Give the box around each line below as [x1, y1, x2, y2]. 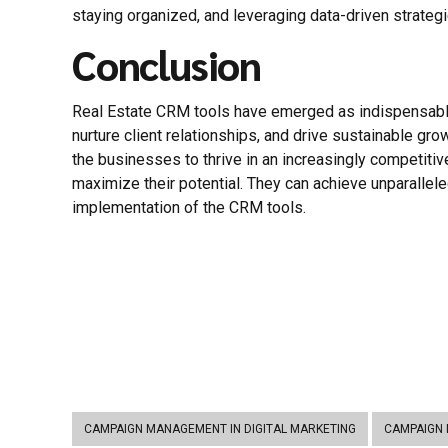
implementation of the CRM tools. [72, 198, 306, 218]
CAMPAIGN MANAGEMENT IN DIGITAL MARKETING [84, 422, 356, 437]
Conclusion [72, 38, 261, 91]
